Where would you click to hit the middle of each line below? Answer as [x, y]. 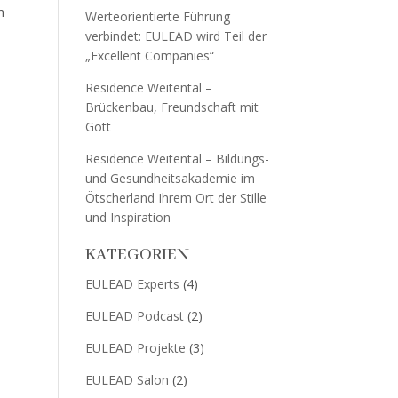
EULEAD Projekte [136, 348]
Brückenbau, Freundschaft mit [172, 107]
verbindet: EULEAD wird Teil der [176, 36]
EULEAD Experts [133, 284]
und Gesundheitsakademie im [171, 178]
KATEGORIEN [138, 255]
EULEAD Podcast [135, 316]
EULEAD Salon [127, 380]
